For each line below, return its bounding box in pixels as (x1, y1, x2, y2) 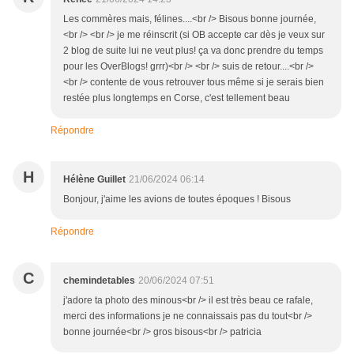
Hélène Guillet (63, 174, 126, 186)
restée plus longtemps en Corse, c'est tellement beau (63, 92, 290, 104)
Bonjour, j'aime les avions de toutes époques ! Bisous (63, 194, 291, 205)
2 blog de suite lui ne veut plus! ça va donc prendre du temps (63, 45, 323, 57)
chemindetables (63, 275, 135, 287)
